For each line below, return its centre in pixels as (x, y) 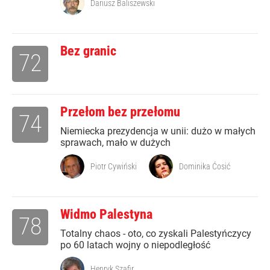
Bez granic (88, 51)
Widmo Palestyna (106, 215)
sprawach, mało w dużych (115, 143)
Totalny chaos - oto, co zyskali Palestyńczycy (156, 234)
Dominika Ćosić (205, 167)
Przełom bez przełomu (120, 112)
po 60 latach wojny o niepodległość (135, 245)
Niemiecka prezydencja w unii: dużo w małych (158, 131)
